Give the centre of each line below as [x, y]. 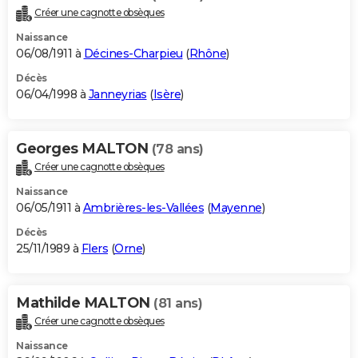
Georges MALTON [84, 149]
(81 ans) [178, 304]
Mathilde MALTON [85, 303]
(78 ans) [177, 149]
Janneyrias [117, 95]
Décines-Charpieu [133, 54]
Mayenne [236, 208]
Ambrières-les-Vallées [143, 208]
